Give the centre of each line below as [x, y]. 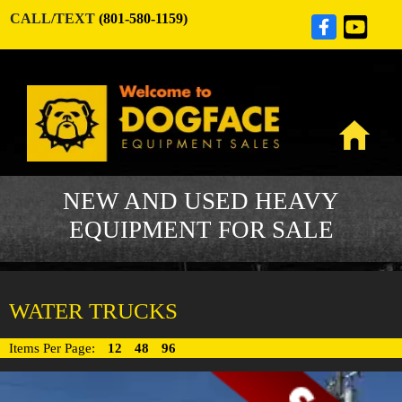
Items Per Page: [54, 348]
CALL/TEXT [54, 18]
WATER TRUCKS [93, 310]
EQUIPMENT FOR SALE [201, 229]
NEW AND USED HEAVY [201, 201]
